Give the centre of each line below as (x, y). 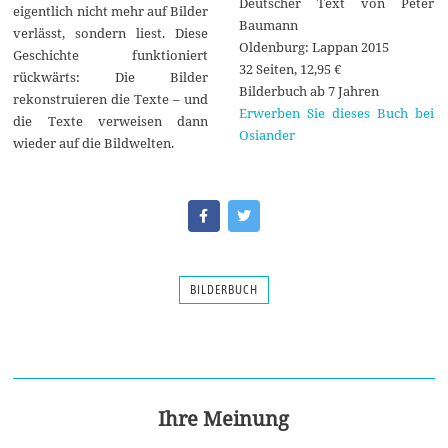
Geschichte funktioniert (111, 55)
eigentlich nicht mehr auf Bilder (111, 11)
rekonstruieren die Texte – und (111, 99)
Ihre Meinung (224, 418)
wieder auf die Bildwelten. (94, 143)
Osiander (266, 134)
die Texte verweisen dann (111, 121)
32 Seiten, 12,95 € (289, 68)
